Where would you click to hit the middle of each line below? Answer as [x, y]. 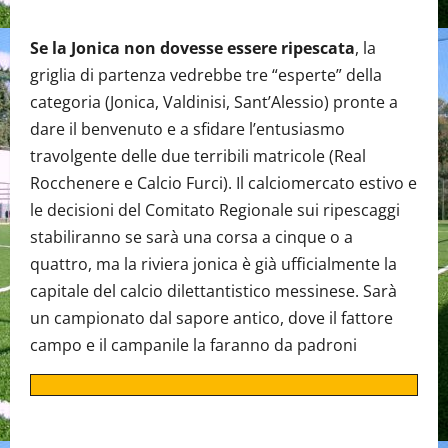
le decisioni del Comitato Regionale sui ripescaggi [215, 210]
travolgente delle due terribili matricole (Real [198, 156]
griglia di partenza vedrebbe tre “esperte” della [206, 75]
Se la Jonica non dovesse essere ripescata [192, 48]
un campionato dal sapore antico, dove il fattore [211, 318]
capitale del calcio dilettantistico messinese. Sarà [213, 291]
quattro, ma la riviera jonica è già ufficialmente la [213, 264]
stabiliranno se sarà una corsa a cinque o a [191, 237]
